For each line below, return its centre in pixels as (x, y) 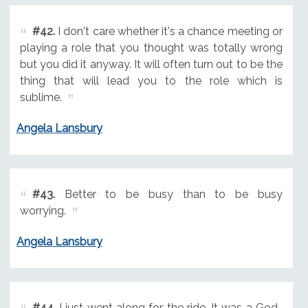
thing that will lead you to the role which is (151, 81)
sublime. (41, 98)
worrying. (43, 210)
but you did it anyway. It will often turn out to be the (151, 65)
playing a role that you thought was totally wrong (151, 48)
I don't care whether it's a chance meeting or (168, 32)
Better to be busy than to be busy (168, 194)
